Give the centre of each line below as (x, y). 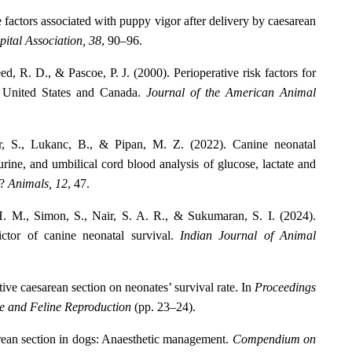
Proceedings (285, 288)
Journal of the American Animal (231, 93)
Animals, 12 (38, 184)
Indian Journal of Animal (248, 236)
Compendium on (274, 339)
